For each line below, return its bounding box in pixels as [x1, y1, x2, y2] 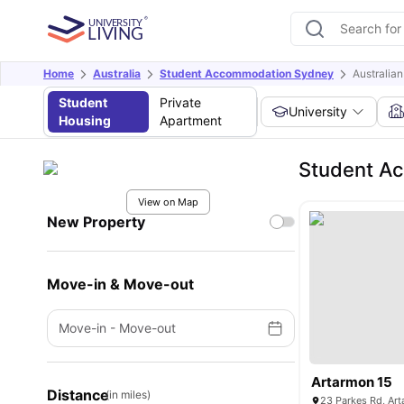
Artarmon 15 [311, 373, 393, 390]
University [289, 104, 348, 119]
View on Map [137, 196, 198, 208]
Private [159, 95, 201, 110]
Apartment [159, 113, 222, 128]
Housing [59, 113, 111, 128]
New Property [47, 213, 145, 231]
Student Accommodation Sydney [160, 67, 334, 80]
